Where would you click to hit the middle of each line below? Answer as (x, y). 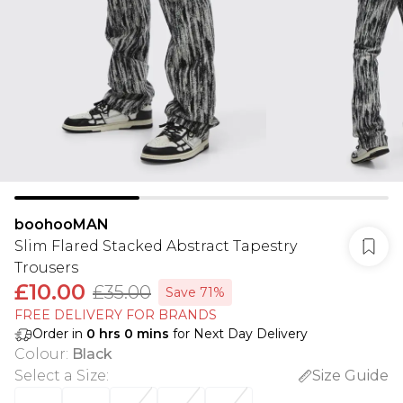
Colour (40, 354)
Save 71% (195, 292)
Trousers (46, 268)
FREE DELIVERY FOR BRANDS (116, 315)
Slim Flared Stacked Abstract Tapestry (156, 246)
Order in (59, 334)
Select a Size (60, 376)
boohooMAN (62, 224)
